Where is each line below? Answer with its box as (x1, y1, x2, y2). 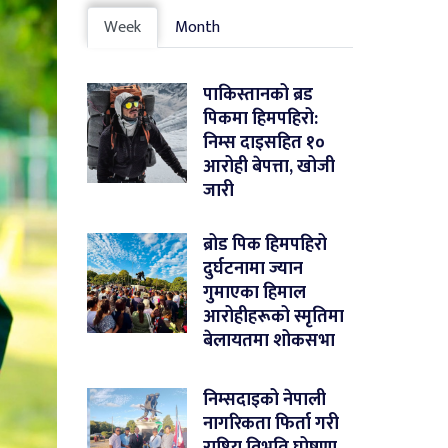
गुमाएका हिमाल (203, 277, 307, 308)
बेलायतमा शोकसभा (203, 325, 336, 356)
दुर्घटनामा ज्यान (203, 253, 304, 284)
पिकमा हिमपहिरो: (203, 103, 319, 134)
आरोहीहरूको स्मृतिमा (203, 301, 345, 332)
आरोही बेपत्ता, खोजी (203, 151, 336, 182)
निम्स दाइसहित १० (203, 127, 326, 158)
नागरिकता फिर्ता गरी (203, 408, 340, 439)
